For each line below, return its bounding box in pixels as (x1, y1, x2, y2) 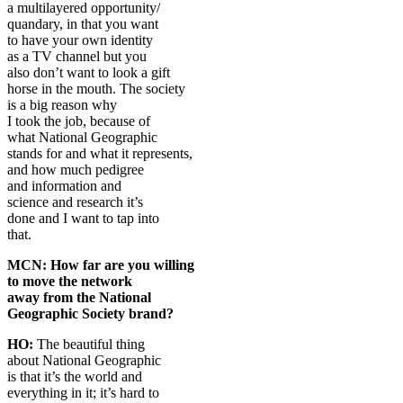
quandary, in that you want (7, 15, 158, 31)
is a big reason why (7, 96, 117, 112)
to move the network (7, 273, 132, 289)
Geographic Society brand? (7, 305, 174, 321)
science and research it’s (7, 193, 143, 210)
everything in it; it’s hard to (7, 384, 159, 400)
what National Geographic (7, 129, 157, 145)
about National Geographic (7, 352, 161, 368)
